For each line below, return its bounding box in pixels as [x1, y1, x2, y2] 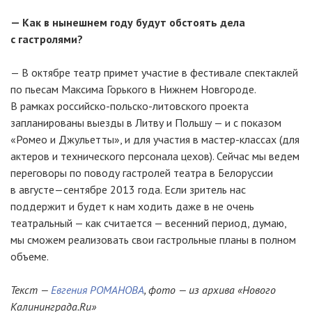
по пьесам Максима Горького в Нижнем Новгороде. [10, 82, 256, 96]
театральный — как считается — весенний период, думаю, [10, 216, 286, 230]
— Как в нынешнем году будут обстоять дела [10, 15, 245, 29]
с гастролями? [10, 32, 83, 46]
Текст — [10, 283, 51, 297]
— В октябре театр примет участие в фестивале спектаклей [10, 65, 298, 79]
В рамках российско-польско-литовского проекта [10, 99, 249, 113]
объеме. [10, 249, 49, 263]
